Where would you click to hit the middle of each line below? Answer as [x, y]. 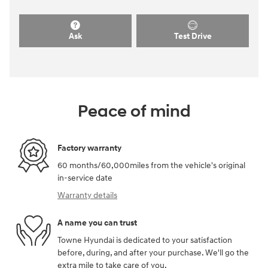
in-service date [85, 178]
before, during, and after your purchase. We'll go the [153, 253]
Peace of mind [134, 112]
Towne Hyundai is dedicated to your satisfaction [145, 240]
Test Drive [193, 36]
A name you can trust [97, 223]
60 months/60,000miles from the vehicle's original [151, 166]
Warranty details [87, 196]
